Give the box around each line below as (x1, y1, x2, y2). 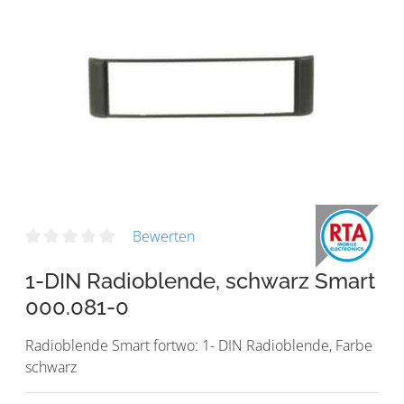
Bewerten (132, 225, 195, 246)
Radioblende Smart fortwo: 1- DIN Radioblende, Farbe (25, 335, 372, 355)
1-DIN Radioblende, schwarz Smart (25, 267, 375, 294)
